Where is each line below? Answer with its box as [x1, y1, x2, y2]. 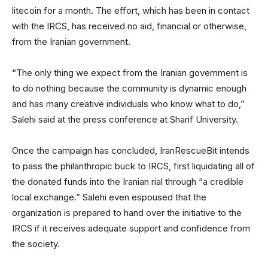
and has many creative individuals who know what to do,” [12, 98, 245, 110]
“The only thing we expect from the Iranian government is [12, 67, 248, 79]
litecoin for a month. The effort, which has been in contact [12, 5, 249, 17]
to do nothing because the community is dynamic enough [12, 83, 246, 95]
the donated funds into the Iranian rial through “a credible [12, 176, 243, 188]
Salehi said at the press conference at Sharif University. [12, 114, 240, 126]
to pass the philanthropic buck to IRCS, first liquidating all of [12, 160, 255, 172]
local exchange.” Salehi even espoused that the [12, 191, 206, 203]
